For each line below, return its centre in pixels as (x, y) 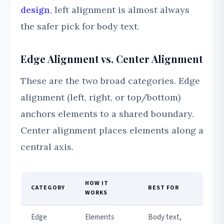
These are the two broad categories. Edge (110, 81)
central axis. (47, 147)
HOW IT (97, 183)
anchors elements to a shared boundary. (107, 114)
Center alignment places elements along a (112, 130)
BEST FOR (163, 188)
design (35, 10)
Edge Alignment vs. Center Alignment (112, 59)
